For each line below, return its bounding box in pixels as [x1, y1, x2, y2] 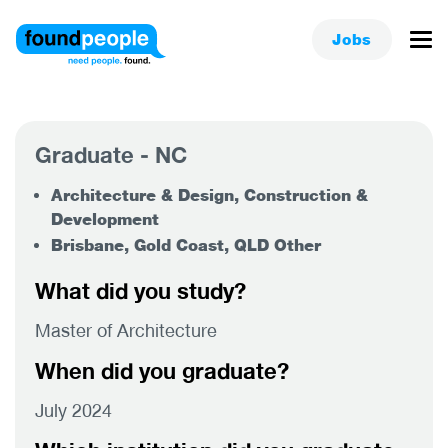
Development [51, 209, 159, 229]
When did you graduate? [35, 357, 289, 384]
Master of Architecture [35, 319, 217, 341]
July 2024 [35, 399, 112, 421]
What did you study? [35, 277, 246, 304]
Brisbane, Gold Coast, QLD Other [51, 235, 321, 255]
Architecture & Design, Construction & [51, 185, 368, 205]
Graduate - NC [35, 141, 187, 168]
